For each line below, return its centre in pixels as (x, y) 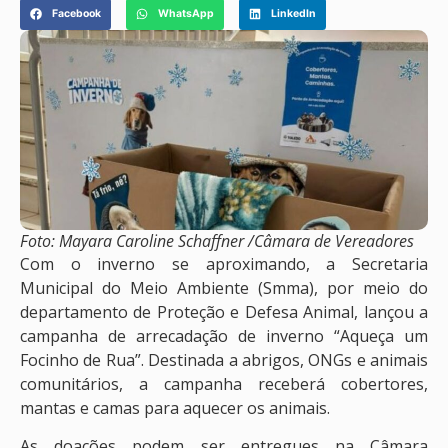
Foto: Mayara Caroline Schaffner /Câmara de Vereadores (217, 240)
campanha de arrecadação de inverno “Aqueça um (224, 335)
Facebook (76, 14)
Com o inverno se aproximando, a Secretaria (224, 263)
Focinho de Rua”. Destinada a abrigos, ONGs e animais (224, 359)
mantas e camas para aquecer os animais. (175, 407)
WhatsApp (185, 14)
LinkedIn (293, 14)
